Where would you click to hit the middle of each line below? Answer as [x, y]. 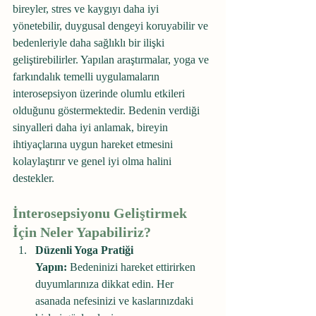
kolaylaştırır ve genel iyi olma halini [93, 161]
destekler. [34, 178]
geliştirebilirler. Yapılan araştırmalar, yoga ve [112, 60]
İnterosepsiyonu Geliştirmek [102, 213]
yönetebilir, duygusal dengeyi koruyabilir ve [112, 26]
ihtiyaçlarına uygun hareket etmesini [94, 144]
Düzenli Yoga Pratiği [86, 250]
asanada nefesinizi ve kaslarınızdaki [116, 301]
